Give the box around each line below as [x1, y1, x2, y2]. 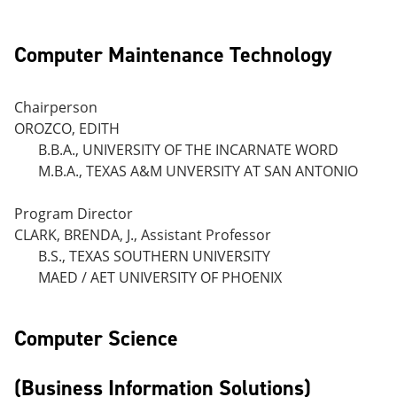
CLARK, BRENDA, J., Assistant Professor [14, 225, 271, 245]
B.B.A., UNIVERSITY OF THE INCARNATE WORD [38, 140, 339, 160]
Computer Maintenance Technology [14, 41, 332, 69]
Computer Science [14, 324, 178, 353]
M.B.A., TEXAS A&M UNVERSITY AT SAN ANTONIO [38, 161, 358, 181]
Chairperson [14, 97, 97, 117]
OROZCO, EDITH [14, 119, 120, 138]
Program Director [14, 204, 133, 223]
